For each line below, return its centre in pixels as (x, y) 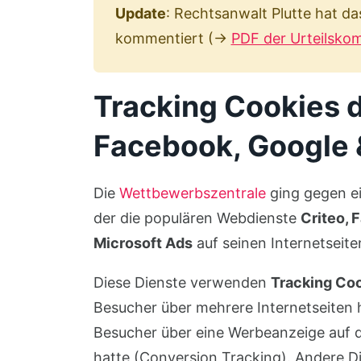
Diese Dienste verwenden (182, 282)
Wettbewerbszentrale (192, 193)
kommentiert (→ (173, 38)
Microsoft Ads (143, 243)
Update (140, 13)
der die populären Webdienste (197, 218)
